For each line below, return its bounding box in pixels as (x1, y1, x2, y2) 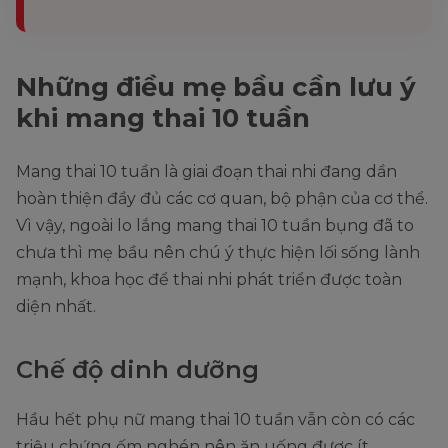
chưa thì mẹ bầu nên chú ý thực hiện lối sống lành (16, 243, 420, 263)
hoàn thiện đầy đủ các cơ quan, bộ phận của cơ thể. (16, 189, 428, 209)
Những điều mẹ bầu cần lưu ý (16, 71, 416, 104)
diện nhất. (16, 297, 96, 317)
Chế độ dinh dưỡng (16, 355, 259, 385)
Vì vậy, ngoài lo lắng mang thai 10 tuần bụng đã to (16, 216, 414, 236)
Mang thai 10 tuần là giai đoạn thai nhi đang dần (16, 162, 397, 182)
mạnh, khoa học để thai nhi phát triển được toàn (16, 270, 402, 290)
